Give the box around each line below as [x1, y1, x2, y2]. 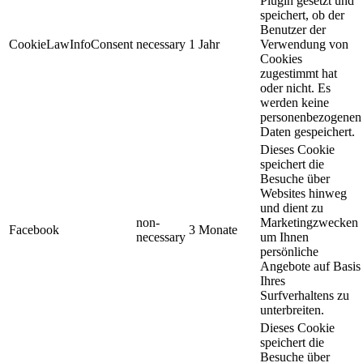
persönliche [260, 245, 318, 259]
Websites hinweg [260, 186, 347, 201]
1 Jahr [189, 37, 220, 52]
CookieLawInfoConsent [9, 37, 133, 52]
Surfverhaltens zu [260, 288, 349, 303]
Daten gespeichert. [260, 125, 355, 139]
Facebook [9, 223, 59, 237]
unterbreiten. [260, 303, 324, 318]
